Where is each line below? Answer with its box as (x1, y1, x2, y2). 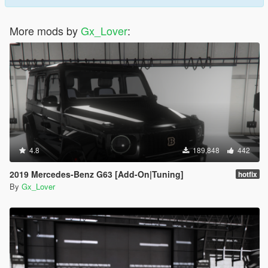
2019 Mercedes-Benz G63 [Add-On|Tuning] (10, 168, 184, 181)
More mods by (10, 23, 81, 39)
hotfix (238, 169, 257, 180)
